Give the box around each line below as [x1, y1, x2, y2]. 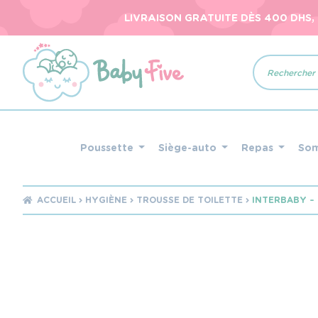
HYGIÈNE [85, 194, 128, 205]
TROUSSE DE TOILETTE [136, 194, 243, 205]
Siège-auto [158, 142, 219, 153]
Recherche [252, 52, 309, 67]
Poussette [79, 142, 136, 153]
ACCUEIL [37, 194, 77, 205]
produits [252, 75, 298, 90]
